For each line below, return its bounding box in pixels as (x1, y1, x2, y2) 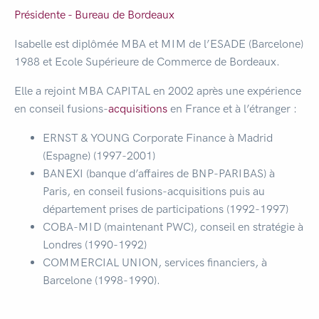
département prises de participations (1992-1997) (43, 202, 288, 216)
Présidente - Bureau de (14, 8, 127, 21)
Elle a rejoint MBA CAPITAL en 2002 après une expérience (14, 84, 301, 98)
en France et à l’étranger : (167, 102, 297, 115)
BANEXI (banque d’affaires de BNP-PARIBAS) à (43, 167, 275, 180)
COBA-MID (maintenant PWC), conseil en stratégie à (43, 220, 303, 234)
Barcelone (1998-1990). (43, 273, 160, 287)
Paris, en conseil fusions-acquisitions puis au (43, 184, 265, 198)
